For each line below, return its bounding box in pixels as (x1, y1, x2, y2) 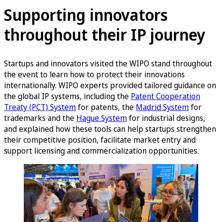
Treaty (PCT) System (4, 101, 76, 112)
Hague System (76, 112, 127, 123)
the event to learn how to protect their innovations (4, 68, 185, 80)
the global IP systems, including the (4, 90, 131, 102)
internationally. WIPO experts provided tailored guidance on (4, 79, 216, 91)
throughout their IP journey (4, 24, 205, 46)
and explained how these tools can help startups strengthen (4, 123, 216, 134)
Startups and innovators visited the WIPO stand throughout (4, 57, 212, 69)
